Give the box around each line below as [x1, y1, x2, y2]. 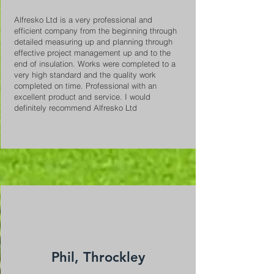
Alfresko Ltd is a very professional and [13, 15, 152, 24]
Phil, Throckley [51, 249, 145, 265]
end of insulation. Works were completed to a [13, 59, 176, 68]
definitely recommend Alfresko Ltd [13, 103, 139, 113]
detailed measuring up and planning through [13, 37, 172, 46]
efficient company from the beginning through [13, 26, 177, 35]
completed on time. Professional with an [13, 81, 157, 91]
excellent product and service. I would [13, 92, 150, 102]
